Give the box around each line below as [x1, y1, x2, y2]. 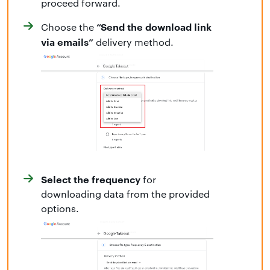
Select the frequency [41, 172, 140, 186]
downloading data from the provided [41, 187, 210, 200]
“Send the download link [96, 20, 212, 34]
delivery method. [93, 36, 174, 49]
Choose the [41, 20, 96, 34]
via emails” [41, 35, 93, 49]
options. [41, 201, 79, 215]
